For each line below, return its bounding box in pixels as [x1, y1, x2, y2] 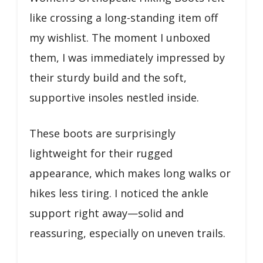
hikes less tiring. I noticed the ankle [29, 186, 208, 201]
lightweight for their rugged [29, 146, 173, 161]
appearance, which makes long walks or [29, 166, 231, 181]
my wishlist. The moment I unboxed [29, 31, 210, 45]
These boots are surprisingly [29, 126, 176, 141]
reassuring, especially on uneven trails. [29, 226, 225, 241]
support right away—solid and [29, 206, 184, 221]
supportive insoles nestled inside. [29, 90, 199, 105]
